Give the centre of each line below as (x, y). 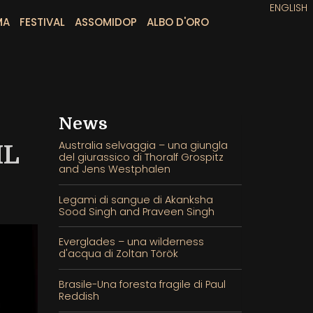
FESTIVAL (42, 22)
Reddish (79, 296)
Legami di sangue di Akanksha (136, 199)
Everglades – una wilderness (131, 242)
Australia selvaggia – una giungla (143, 145)
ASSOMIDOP (105, 22)
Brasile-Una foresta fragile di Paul (142, 284)
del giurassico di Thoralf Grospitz (141, 157)
